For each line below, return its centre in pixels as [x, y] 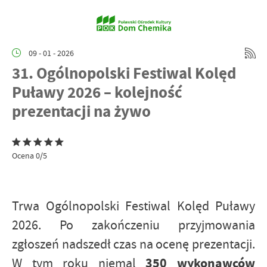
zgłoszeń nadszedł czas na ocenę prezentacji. [133, 244]
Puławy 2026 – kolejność [97, 92]
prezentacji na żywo [81, 111]
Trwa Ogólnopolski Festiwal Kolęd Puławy [133, 206]
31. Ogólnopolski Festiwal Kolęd [124, 73]
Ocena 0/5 [30, 156]
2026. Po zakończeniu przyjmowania [133, 225]
